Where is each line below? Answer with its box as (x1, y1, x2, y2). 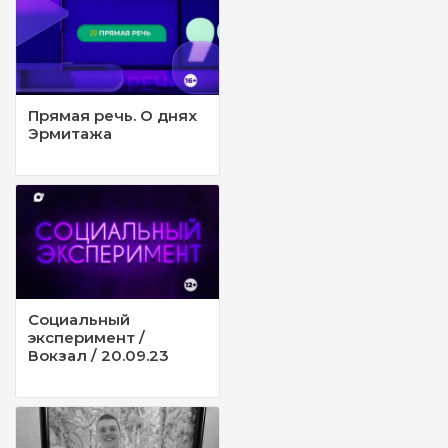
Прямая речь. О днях (28, 105, 197, 125)
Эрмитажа (28, 123, 112, 143)
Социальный (28, 309, 130, 329)
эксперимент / (28, 327, 145, 347)
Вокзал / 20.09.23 (28, 345, 169, 365)
